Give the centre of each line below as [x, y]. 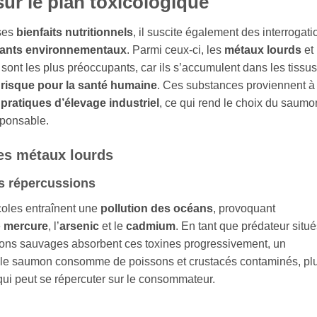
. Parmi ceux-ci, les [175, 50]
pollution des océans [157, 209]
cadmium [151, 226]
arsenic [79, 226]
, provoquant [244, 209]
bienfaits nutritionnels [75, 32]
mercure [26, 226]
